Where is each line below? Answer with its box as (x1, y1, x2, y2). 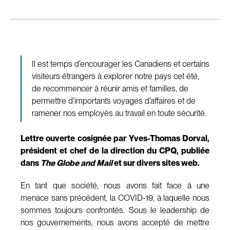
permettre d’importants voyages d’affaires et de (32, 95, 196, 106)
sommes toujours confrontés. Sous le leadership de (21, 205, 209, 215)
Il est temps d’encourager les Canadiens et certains (32, 59, 209, 69)
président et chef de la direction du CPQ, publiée (21, 145, 209, 156)
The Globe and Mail (41, 158, 112, 168)
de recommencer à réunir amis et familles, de (32, 83, 188, 93)
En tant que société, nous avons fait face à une (21, 180, 209, 190)
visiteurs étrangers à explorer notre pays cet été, (32, 71, 199, 81)
